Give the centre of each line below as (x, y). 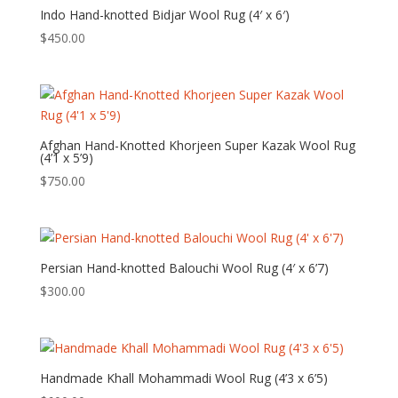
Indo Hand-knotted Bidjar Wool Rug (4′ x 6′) (164, 14)
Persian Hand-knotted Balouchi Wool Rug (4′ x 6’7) (184, 268)
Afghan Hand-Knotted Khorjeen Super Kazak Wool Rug (197, 146)
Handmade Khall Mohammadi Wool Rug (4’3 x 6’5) (183, 378)
